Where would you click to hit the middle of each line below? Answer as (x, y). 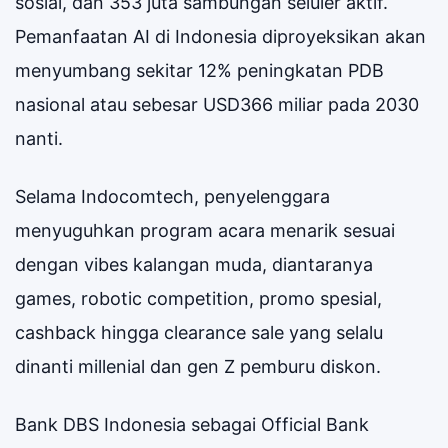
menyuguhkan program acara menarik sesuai (205, 230)
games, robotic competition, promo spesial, (198, 298)
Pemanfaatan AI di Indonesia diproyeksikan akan (220, 36)
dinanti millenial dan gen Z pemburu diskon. (198, 366)
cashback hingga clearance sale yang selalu (199, 332)
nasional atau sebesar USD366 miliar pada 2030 (217, 104)
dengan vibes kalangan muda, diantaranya (194, 264)
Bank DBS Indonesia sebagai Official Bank (192, 424)
